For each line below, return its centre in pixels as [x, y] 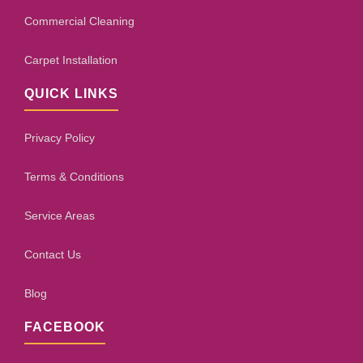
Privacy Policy [60, 138]
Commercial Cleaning [79, 21]
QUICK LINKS [71, 94]
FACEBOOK [65, 327]
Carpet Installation [71, 60]
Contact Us [53, 254]
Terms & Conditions [74, 177]
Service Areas [60, 216]
